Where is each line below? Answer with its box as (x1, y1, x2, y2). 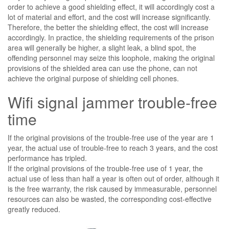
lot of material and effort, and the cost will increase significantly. (8, 12, 211, 22)
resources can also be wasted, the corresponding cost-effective (8, 194, 212, 204)
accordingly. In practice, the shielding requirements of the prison (8, 32, 214, 42)
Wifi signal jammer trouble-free (8, 91, 217, 113)
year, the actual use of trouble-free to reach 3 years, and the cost (8, 143, 218, 153)
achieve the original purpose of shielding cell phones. (8, 73, 179, 83)
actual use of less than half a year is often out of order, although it (8, 173, 219, 184)
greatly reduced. (8, 204, 60, 214)
